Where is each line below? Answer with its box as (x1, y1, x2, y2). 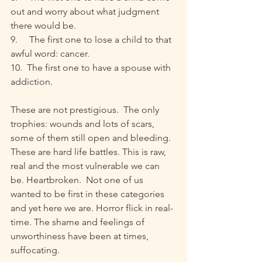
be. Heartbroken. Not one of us (11, 174, 146, 186)
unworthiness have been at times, (11, 230, 151, 242)
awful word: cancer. (11, 48, 89, 60)
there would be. (11, 20, 78, 32)
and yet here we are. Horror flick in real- (11, 202, 173, 214)
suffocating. (11, 244, 60, 256)
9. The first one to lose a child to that (11, 34, 174, 46)
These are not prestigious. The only (11, 104, 161, 116)
